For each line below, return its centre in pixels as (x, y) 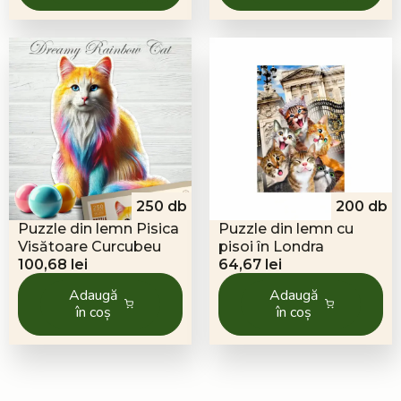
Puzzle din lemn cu (286, 229)
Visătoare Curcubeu (90, 247)
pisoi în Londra (271, 247)
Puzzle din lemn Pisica (98, 229)
